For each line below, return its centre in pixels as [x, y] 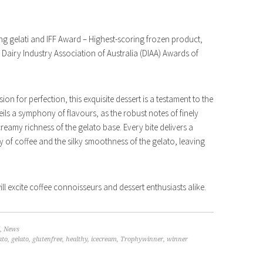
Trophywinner [142, 240]
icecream [104, 240]
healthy [77, 240]
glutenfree [47, 240]
